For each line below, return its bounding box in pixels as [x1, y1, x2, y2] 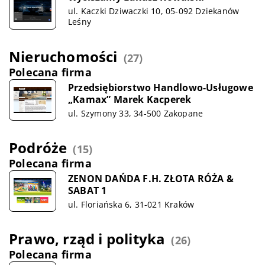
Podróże [9, 138, 67, 157]
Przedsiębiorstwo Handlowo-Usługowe [68, 80, 253, 94]
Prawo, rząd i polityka [9, 229, 166, 248]
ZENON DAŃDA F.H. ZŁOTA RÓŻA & [68, 172, 234, 185]
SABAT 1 [68, 183, 107, 197]
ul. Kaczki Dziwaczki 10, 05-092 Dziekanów [68, 5, 240, 17]
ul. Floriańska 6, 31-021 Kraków [68, 198, 195, 210]
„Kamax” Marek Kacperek [68, 92, 192, 106]
